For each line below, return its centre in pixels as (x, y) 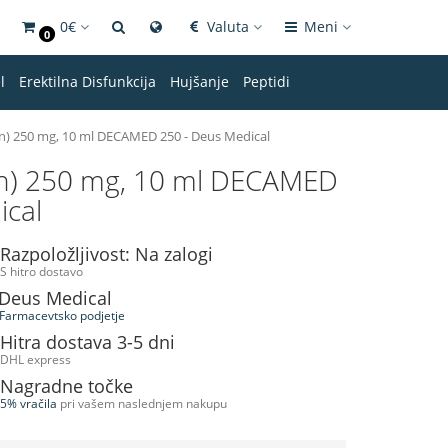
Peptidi (266, 81)
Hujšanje (199, 81)
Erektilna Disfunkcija (87, 81)
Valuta (230, 26)
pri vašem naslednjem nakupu (141, 403)
